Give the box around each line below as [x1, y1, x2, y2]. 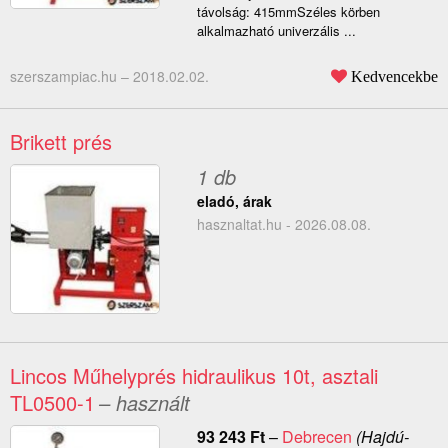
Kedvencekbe [351, 68, 438, 85]
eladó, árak [196, 191, 272, 212]
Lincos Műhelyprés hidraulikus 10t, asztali [10, 361, 378, 391]
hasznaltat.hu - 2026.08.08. [196, 214, 371, 235]
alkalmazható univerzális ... [196, 21, 356, 41]
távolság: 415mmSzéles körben [196, 2, 380, 22]
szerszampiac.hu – [10, 66, 133, 87]
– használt [99, 388, 190, 418]
